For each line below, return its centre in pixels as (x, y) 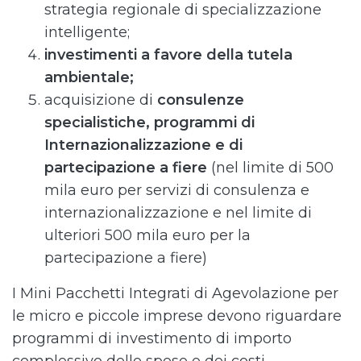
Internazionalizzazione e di (143, 145)
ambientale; (89, 78)
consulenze (201, 100)
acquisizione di (101, 100)
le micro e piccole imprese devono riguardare (177, 316)
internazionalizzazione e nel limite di (178, 213)
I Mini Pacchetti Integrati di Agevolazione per (175, 294)
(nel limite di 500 (270, 168)
